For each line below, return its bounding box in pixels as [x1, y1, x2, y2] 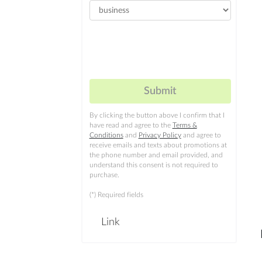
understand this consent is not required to [89, 161, 218, 168]
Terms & [172, 121, 197, 129]
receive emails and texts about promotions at [89, 141, 227, 149]
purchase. [89, 171, 119, 178]
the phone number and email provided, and [89, 151, 223, 158]
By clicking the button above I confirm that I [89, 111, 225, 119]
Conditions [89, 131, 123, 139]
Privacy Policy [138, 131, 181, 139]
